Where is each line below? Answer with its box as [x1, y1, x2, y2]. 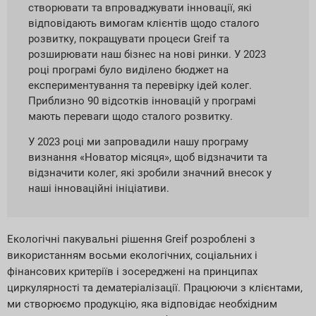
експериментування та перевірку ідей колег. [28, 78, 252, 92]
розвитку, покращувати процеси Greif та [28, 32, 229, 45]
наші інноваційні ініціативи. [28, 181, 169, 195]
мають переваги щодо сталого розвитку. [28, 109, 233, 123]
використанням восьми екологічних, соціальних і [7, 248, 257, 262]
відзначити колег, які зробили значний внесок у [28, 166, 272, 179]
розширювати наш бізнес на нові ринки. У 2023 [28, 47, 266, 61]
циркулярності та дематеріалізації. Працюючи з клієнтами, [7, 281, 303, 294]
